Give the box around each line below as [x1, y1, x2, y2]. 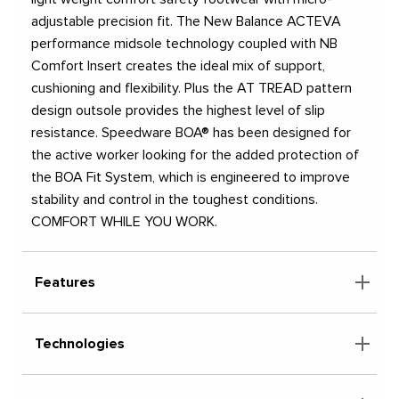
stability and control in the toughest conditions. [31, 191, 318, 209]
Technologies [35, 335, 125, 354]
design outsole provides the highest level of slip [31, 102, 325, 120]
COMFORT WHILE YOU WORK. [31, 213, 217, 232]
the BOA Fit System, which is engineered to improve [31, 168, 350, 187]
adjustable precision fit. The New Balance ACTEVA [31, 12, 341, 31]
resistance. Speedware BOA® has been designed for [31, 124, 351, 142]
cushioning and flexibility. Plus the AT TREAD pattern [31, 79, 352, 98]
